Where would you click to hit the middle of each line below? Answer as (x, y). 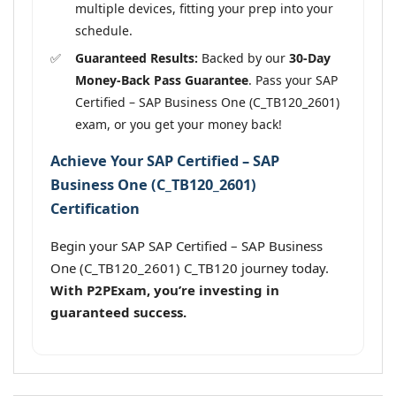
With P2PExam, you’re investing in (165, 290)
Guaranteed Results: (137, 57)
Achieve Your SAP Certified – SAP (165, 160)
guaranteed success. (118, 312)
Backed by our (244, 57)
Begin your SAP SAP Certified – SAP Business (187, 246)
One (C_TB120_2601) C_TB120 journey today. (190, 268)
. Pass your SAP (293, 80)
